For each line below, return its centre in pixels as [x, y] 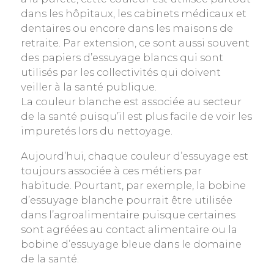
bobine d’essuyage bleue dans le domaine [131, 244]
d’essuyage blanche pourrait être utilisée [126, 200]
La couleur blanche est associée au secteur [131, 102]
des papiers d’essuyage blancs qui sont [122, 57]
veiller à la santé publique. [88, 87]
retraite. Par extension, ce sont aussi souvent [135, 43]
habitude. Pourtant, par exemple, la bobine [133, 185]
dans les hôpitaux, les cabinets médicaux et [133, 13]
